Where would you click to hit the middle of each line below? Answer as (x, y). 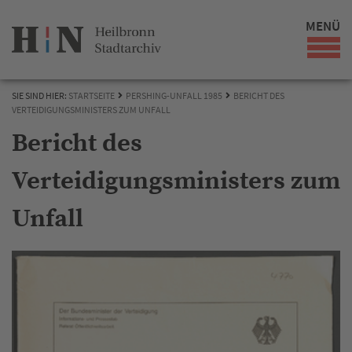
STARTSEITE (92, 95)
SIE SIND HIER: (40, 95)
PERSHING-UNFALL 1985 (174, 95)
